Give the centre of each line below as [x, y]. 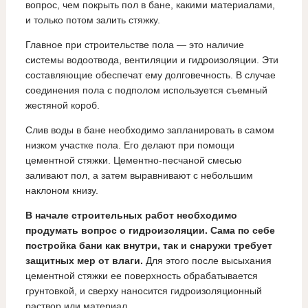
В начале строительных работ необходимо [131, 216]
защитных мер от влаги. [84, 261]
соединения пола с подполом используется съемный [146, 90]
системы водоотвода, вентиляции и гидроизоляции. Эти [152, 60]
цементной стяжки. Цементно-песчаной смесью [133, 161]
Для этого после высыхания [207, 261]
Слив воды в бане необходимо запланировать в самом [150, 130]
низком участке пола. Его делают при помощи [130, 145]
